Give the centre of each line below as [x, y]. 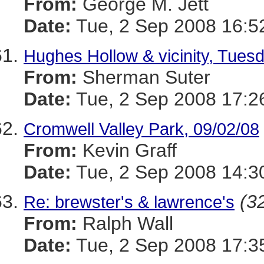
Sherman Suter [144, 77]
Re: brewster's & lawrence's [129, 202]
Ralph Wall [125, 223]
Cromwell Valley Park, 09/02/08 [141, 129]
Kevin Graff [127, 150]
